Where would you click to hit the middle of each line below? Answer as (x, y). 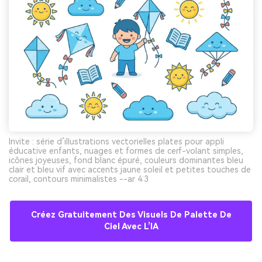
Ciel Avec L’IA (131, 227)
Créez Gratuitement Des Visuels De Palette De (131, 215)
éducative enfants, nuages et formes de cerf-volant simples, (126, 151)
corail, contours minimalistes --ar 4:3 (79, 179)
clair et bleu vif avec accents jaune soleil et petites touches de (130, 170)
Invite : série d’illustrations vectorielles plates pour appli (116, 142)
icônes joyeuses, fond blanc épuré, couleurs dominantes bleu (126, 161)
